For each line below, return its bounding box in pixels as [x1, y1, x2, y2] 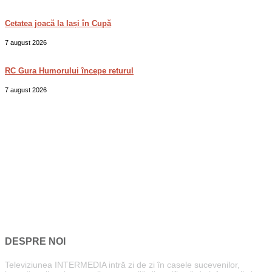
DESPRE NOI [5, 236, 66, 247]
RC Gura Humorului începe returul [5, 66, 134, 75]
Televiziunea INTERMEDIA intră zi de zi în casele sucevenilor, [5, 260, 240, 270]
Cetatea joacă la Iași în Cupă [5, 18, 111, 28]
